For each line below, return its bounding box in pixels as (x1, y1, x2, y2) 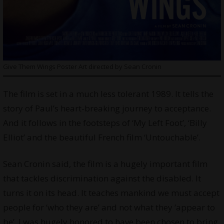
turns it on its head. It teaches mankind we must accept (2, 187, 219, 199)
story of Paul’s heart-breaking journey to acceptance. (2, 102, 211, 114)
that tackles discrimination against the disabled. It (2, 172, 201, 184)
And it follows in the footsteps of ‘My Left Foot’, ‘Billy (2, 117, 207, 129)
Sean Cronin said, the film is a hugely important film (2, 158, 207, 170)
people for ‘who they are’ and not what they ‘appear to (2, 201, 215, 213)
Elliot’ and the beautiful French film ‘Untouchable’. (2, 131, 200, 143)
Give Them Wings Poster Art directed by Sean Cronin (2, 61, 161, 71)
